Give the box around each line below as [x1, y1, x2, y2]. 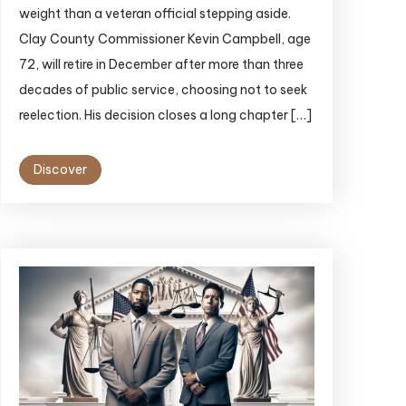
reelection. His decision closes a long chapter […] [18, 107, 312, 124]
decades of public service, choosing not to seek [18, 82, 307, 99]
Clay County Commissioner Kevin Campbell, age [18, 31, 311, 48]
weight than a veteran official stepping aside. [18, 5, 291, 23]
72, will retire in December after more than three [18, 56, 304, 73]
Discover [33, 161, 87, 179]
